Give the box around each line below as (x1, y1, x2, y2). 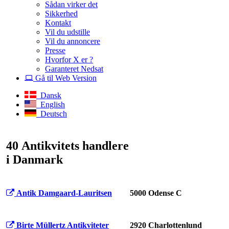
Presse (45, 45, 65, 55)
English (36, 100, 65, 109)
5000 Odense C (130, 189, 182, 198)
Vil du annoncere (45, 36, 100, 45)
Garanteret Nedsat (45, 64, 103, 73)
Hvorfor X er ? (45, 55, 93, 64)
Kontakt (45, 18, 71, 27)
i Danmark (6, 152, 63, 166)
